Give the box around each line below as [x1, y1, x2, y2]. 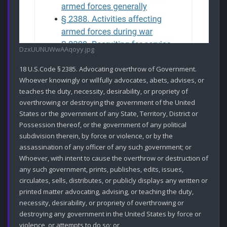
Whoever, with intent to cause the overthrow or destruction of [19, 153, 208, 163]
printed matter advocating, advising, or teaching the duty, [19, 186, 194, 196]
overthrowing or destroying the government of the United [19, 97, 195, 107]
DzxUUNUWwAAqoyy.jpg [19, 44, 94, 54]
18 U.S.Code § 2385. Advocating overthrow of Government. [19, 64, 197, 73]
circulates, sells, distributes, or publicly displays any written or [19, 175, 208, 185]
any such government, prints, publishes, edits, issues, [19, 164, 183, 174]
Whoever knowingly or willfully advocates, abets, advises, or [19, 75, 204, 85]
